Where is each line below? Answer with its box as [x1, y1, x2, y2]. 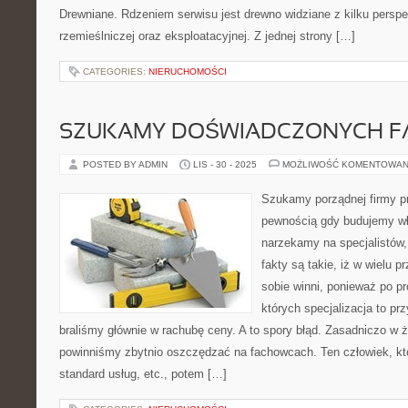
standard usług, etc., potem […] [59, 367, 227, 381]
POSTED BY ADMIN [83, 159, 170, 169]
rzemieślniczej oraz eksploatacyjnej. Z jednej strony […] [59, 29, 355, 43]
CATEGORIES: [83, 66, 148, 76]
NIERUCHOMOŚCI [148, 66, 227, 76]
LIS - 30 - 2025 [193, 159, 257, 169]
